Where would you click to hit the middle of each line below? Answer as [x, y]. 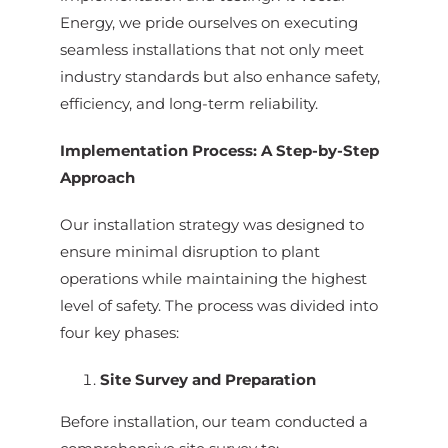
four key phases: [119, 333]
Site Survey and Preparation [207, 380]
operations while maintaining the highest [213, 279]
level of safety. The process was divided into [218, 306]
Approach [97, 178]
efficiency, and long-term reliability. [188, 104]
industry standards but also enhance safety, [219, 77]
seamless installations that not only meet [211, 50]
